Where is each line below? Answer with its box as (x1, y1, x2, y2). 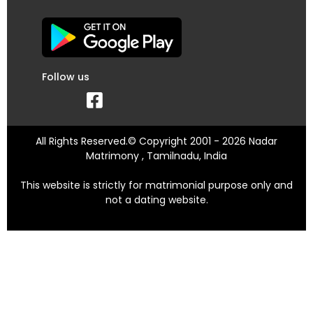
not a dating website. (105, 192, 208, 207)
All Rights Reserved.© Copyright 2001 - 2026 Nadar (36, 133, 277, 148)
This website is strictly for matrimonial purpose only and (20, 177, 293, 192)
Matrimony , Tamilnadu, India (86, 148, 227, 163)
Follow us (42, 69, 89, 84)
